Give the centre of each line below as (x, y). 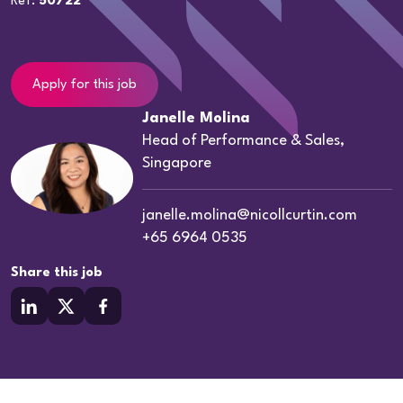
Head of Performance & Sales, (244, 141)
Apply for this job (85, 85)
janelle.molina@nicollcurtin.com (250, 216)
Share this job (57, 273)
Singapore (177, 164)
